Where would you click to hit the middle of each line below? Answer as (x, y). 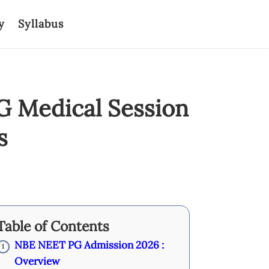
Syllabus (41, 24)
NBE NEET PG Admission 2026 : (89, 245)
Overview (37, 261)
